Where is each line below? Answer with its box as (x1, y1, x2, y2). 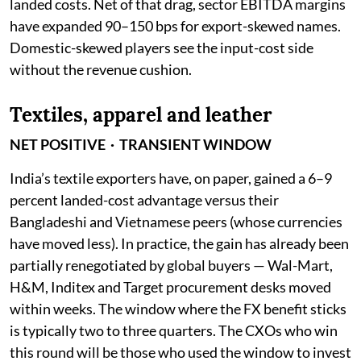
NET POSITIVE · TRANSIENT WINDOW (10, 135, 272, 153)
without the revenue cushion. (10, 60, 192, 78)
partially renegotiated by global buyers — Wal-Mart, (10, 255, 333, 274)
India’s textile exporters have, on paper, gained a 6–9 (10, 168, 332, 187)
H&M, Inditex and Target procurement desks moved (10, 277, 331, 296)
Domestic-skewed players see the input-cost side (10, 38, 313, 56)
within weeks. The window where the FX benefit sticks (10, 299, 346, 317)
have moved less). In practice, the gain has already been (10, 234, 349, 252)
